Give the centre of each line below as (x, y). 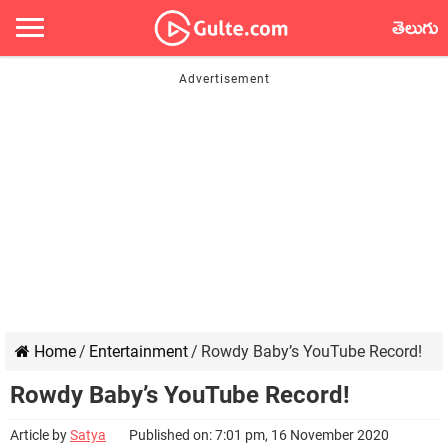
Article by (40, 435)
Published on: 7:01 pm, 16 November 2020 (259, 435)
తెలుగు (415, 32)
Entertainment (138, 351)
